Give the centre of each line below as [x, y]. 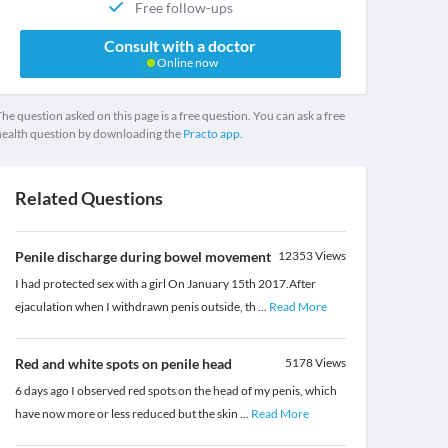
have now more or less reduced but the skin [127, 414]
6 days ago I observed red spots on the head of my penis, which [175, 391]
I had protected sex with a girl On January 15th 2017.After [165, 284]
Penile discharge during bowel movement [142, 257]
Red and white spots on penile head [123, 364]
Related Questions [88, 198]
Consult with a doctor [180, 46]
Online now [186, 63]
